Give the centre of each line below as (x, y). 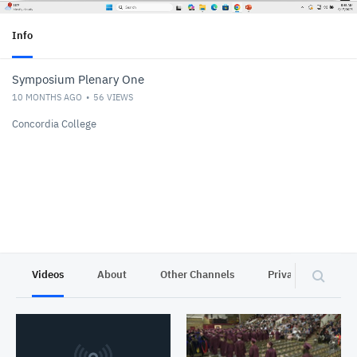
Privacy (286, 275)
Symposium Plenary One (78, 79)
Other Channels (197, 275)
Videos (48, 275)
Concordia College (54, 124)
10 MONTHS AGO (47, 97)
